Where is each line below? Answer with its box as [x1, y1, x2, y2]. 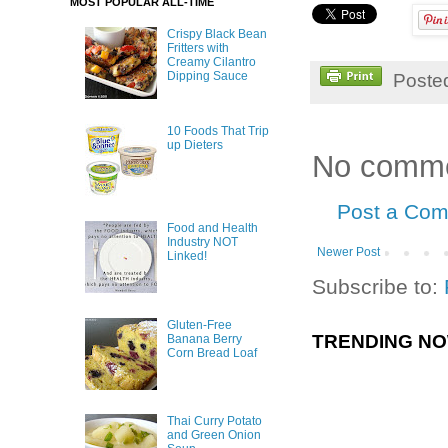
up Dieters [166, 137, 223, 152]
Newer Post [317, 244, 380, 259]
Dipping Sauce [166, 69, 248, 84]
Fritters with [166, 41, 229, 56]
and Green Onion [166, 428, 261, 443]
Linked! [166, 248, 207, 263]
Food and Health [166, 220, 258, 235]
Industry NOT [166, 234, 238, 249]
